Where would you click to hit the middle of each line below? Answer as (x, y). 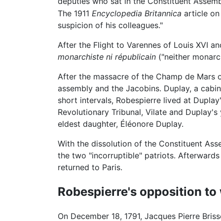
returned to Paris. (90, 167)
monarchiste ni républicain (107, 56)
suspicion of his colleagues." (110, 25)
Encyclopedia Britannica (137, 13)
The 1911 (75, 13)
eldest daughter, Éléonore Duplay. (121, 124)
